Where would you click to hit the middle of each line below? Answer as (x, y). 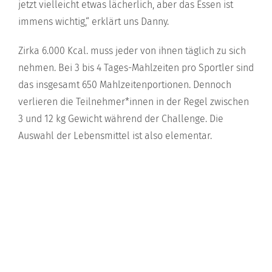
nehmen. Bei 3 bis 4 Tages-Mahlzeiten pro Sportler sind (136, 67)
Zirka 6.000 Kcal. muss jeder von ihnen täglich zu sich (132, 50)
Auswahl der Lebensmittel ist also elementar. (115, 135)
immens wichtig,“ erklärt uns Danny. (93, 21)
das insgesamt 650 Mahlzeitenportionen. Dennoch (125, 84)
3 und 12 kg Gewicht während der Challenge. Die (121, 118)
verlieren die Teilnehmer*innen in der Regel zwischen (134, 101)
